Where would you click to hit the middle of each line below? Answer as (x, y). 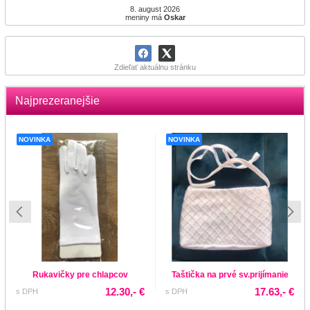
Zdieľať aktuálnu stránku (155, 67)
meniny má (144, 17)
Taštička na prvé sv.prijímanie (230, 274)
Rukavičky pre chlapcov (80, 274)
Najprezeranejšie (57, 100)
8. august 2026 (155, 9)
